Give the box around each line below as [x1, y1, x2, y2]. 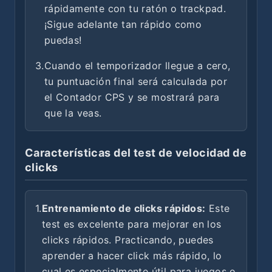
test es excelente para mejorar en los [41, 218, 222, 230]
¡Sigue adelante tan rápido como [44, 18, 202, 30]
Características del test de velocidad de [25, 146, 247, 159]
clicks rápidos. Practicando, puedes [41, 234, 214, 246]
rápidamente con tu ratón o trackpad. [44, 2, 226, 15]
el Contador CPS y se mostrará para [44, 91, 220, 103]
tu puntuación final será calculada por [44, 75, 228, 87]
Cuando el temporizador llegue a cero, [44, 59, 231, 72]
